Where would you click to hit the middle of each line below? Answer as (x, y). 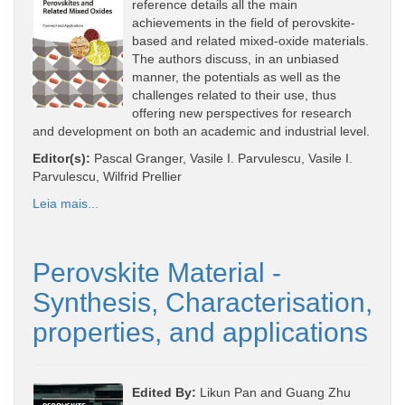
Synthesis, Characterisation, (202, 302)
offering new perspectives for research (242, 113)
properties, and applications (200, 332)
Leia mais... (66, 203)
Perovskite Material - (157, 272)
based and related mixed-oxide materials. (250, 40)
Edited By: (164, 392)
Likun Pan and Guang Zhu (273, 392)
